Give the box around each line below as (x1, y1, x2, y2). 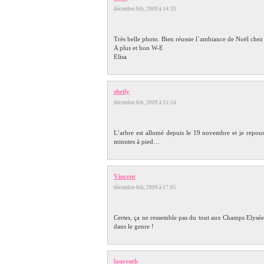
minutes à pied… (114, 137, 160, 145)
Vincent (114, 172, 136, 180)
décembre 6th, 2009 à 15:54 (114, 99, 181, 105)
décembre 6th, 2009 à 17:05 (114, 184, 181, 190)
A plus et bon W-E (114, 44, 163, 51)
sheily (114, 87, 130, 95)
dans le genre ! (114, 222, 154, 230)
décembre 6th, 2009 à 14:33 (114, 5, 181, 12)
